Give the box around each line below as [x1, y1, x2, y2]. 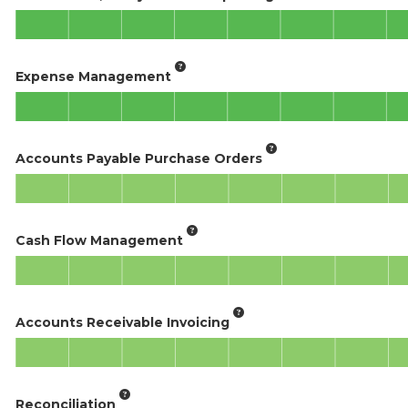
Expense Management [15, 67, 171, 85]
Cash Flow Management [15, 231, 183, 249]
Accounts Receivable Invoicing [15, 313, 229, 331]
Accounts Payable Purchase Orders [15, 149, 262, 167]
